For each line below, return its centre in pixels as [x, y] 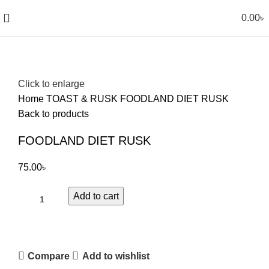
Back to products [53, 114]
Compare [49, 256]
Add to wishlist [116, 256]
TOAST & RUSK [83, 99]
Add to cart [96, 196]
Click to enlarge [51, 84]
